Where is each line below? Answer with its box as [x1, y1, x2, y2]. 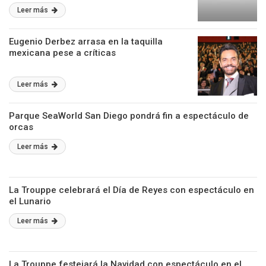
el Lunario [9, 196, 51, 207]
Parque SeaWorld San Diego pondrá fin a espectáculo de [9, 110, 249, 121]
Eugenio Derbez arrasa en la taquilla [9, 36, 163, 47]
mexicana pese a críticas [9, 47, 116, 58]
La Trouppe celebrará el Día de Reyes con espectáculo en [9, 185, 254, 195]
